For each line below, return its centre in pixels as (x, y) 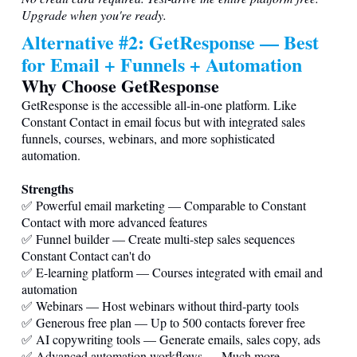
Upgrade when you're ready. (94, 14)
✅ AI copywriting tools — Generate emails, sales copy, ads (171, 339)
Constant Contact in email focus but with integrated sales (163, 121)
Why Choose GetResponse (120, 85)
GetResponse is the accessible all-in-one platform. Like (159, 104)
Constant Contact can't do (86, 255)
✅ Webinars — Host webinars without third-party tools (160, 305)
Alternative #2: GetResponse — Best (170, 41)
